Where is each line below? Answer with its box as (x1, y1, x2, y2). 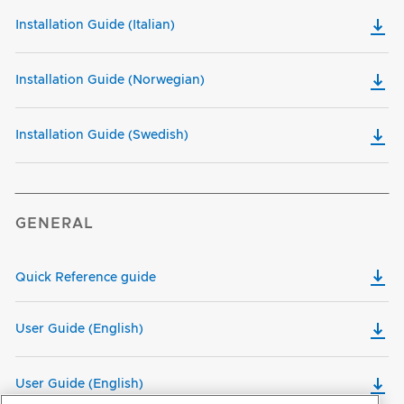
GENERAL (15, 216, 94, 232)
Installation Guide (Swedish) (15, 129, 188, 142)
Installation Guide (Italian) (15, 19, 175, 32)
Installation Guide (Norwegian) (15, 74, 205, 87)
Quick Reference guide (15, 271, 156, 285)
